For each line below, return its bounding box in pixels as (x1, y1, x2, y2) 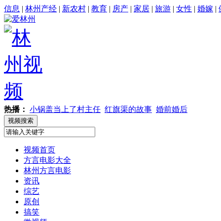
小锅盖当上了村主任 (30, 105, 101, 113)
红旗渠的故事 (105, 105, 152, 113)
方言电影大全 (24, 156, 71, 164)
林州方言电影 (24, 166, 71, 175)
